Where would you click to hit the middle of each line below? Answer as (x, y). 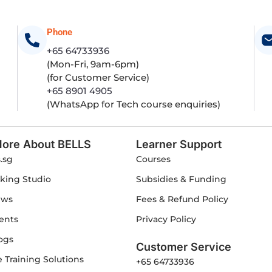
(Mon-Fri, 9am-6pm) (93, 64)
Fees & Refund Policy (182, 199)
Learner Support (179, 144)
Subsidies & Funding (181, 179)
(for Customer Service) (98, 77)
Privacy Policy (166, 219)
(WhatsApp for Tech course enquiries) (134, 104)
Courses (153, 159)
